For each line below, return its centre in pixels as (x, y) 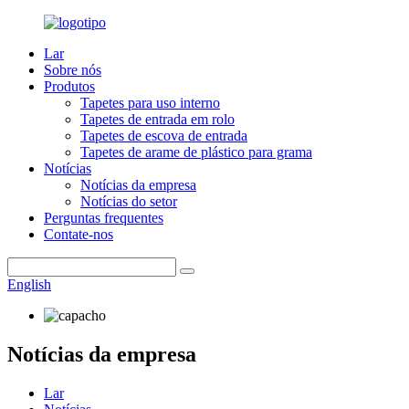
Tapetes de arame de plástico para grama (196, 152)
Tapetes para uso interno (150, 103)
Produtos (69, 86)
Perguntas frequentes (104, 218)
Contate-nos (79, 234)
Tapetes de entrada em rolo (157, 119)
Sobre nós (73, 70)
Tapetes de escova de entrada (164, 136)
